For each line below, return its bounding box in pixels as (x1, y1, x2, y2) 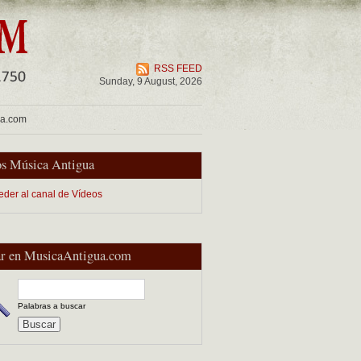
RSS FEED (154, 63, 202, 74)
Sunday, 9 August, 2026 (99, 76, 202, 87)
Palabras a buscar (18, 301, 85, 310)
